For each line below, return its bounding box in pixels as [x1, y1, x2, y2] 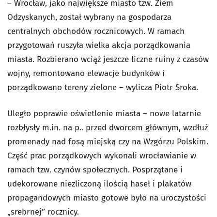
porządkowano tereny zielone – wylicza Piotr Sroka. [7, 82, 198, 93]
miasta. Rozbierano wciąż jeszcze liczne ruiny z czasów [7, 54, 209, 65]
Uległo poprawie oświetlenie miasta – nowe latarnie [7, 108, 201, 119]
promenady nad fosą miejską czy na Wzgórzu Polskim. [7, 137, 208, 147]
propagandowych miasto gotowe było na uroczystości [7, 193, 206, 203]
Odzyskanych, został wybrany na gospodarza [7, 12, 171, 23]
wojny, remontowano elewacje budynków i [7, 68, 165, 79]
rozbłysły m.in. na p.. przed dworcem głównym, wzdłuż [7, 123, 208, 133]
